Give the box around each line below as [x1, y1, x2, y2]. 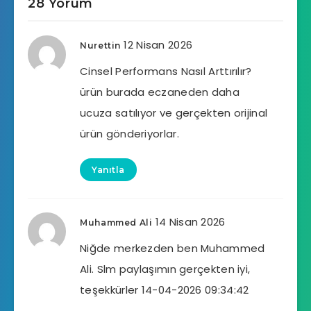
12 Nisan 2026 [124, 37, 193, 52]
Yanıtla [92, 164, 125, 175]
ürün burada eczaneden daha [80, 84, 239, 99]
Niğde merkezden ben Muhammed [80, 240, 265, 255]
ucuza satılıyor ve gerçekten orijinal [80, 105, 268, 120]
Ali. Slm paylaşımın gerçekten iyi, [80, 261, 251, 276]
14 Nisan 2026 [155, 214, 226, 229]
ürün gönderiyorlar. [80, 126, 179, 141]
